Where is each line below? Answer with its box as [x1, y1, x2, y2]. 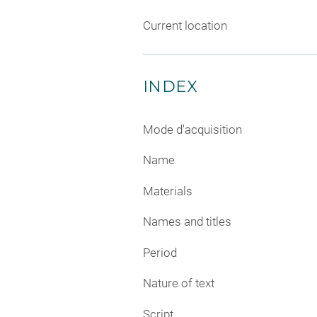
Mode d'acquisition [143, 122, 242, 137]
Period [143, 245, 177, 260]
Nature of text [143, 276, 214, 291]
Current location [143, 18, 227, 33]
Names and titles [143, 214, 231, 229]
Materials [143, 183, 192, 198]
